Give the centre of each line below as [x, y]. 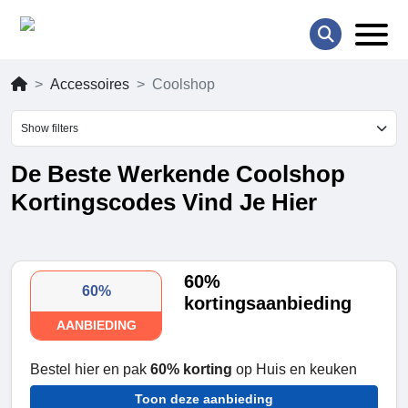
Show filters [50, 129]
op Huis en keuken [296, 370]
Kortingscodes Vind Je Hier [164, 203]
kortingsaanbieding [268, 304]
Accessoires [90, 85]
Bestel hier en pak [90, 370]
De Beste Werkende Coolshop [178, 174]
